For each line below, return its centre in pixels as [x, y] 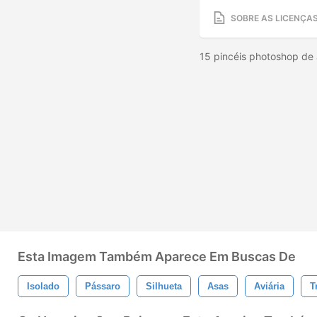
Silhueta [164, 286]
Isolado [43, 286]
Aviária [269, 286]
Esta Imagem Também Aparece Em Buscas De [157, 257]
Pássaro [103, 286]
